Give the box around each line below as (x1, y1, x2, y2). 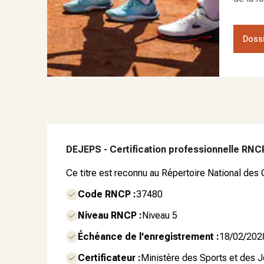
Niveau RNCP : (78, 210, 142, 221)
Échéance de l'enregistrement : (78, 231, 219, 242)
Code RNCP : (78, 189, 136, 200)
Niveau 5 (142, 210, 177, 221)
